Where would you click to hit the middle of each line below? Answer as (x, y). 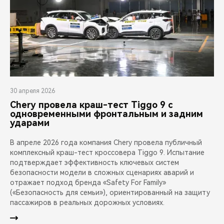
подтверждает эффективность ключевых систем (94, 163)
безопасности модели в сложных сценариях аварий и (102, 173)
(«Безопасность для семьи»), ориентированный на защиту (110, 193)
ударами (30, 123)
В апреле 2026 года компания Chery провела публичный (106, 143)
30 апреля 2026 (32, 91)
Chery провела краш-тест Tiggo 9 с (91, 105)
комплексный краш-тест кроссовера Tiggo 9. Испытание (107, 153)
